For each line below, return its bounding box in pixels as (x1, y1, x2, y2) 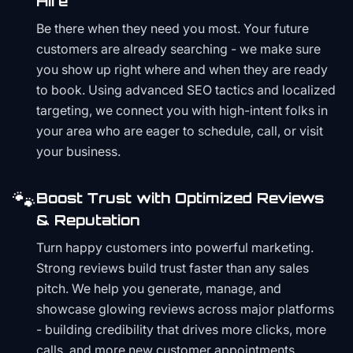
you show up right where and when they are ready (36, 61, 328, 77)
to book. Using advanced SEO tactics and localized (36, 82, 336, 98)
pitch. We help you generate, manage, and (36, 281, 281, 296)
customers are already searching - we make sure (36, 41, 321, 57)
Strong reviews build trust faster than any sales (36, 260, 309, 276)
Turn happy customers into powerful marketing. (36, 240, 314, 255)
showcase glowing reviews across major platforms (36, 301, 334, 317)
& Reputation (36, 211, 140, 229)
